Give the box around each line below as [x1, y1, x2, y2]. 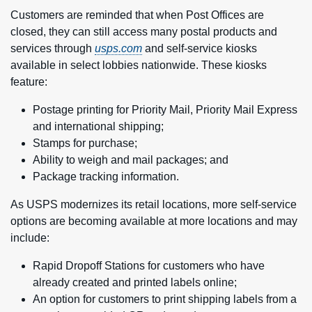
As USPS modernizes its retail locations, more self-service [10, 198, 297, 210]
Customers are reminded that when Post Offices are [10, 9, 264, 21]
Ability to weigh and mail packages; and [33, 154, 228, 166]
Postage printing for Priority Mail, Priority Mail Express [33, 104, 297, 116]
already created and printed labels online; [33, 276, 237, 288]
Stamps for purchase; [33, 137, 137, 149]
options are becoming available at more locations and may [10, 215, 297, 227]
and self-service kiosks [142, 42, 257, 54]
